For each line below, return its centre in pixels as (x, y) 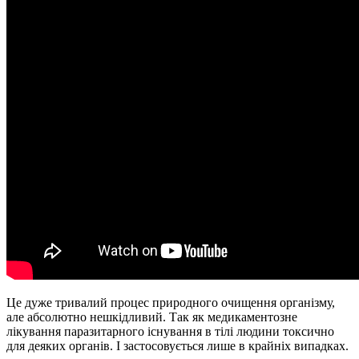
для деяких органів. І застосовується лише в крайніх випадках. (177, 346)
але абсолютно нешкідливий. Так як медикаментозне (152, 317)
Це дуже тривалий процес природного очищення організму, (171, 303)
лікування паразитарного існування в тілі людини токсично (170, 332)
